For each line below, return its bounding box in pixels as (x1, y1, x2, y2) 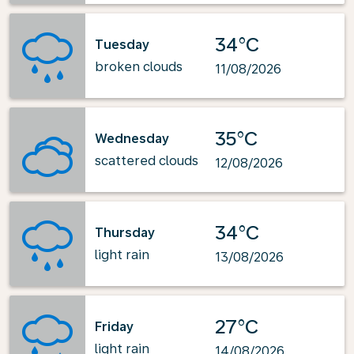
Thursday (95, 224, 155, 240)
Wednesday (95, 130, 169, 146)
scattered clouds (95, 153, 198, 168)
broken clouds (95, 58, 183, 74)
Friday (95, 318, 134, 334)
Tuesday (95, 36, 149, 52)
